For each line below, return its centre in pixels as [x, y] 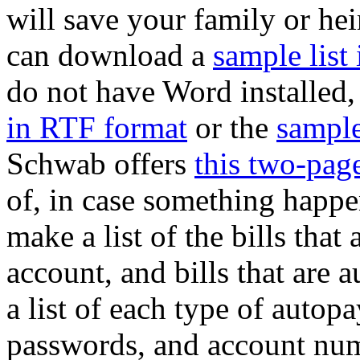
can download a [110, 55]
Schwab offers [100, 164]
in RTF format [97, 127]
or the [232, 127]
